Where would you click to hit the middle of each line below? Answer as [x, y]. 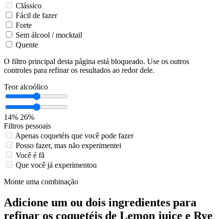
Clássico [29, 5]
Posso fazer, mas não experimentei [68, 145]
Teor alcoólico [26, 87]
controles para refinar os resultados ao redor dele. [79, 70]
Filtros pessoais [27, 126]
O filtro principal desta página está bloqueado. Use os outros [97, 61]
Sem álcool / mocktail [49, 35]
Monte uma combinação [41, 181]
